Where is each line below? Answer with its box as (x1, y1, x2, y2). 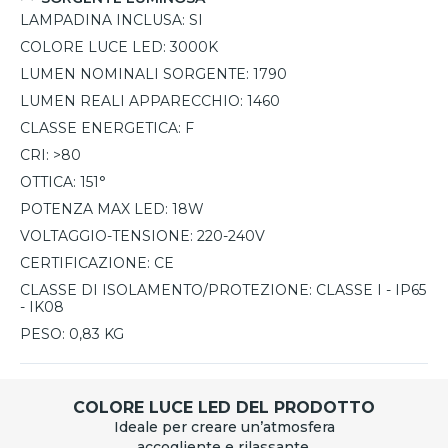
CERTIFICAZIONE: (20, 254, 150, 273)
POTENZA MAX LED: (20, 200, 168, 219)
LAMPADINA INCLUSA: (20, 11, 185, 30)
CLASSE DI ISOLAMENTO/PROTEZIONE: (20, 281, 312, 300)
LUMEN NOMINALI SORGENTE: (20, 65, 249, 84)
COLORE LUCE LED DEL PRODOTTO (73, 398, 375, 418)
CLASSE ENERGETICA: (20, 119, 181, 138)
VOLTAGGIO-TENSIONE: (20, 227, 193, 246)
